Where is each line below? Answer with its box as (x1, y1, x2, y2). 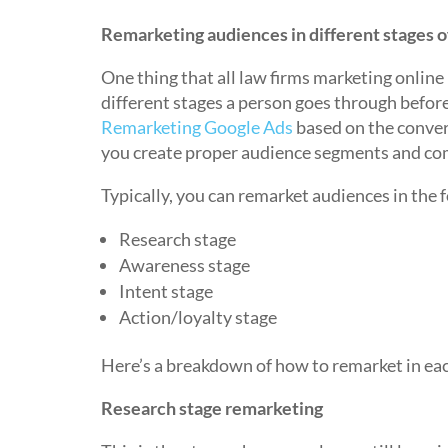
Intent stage (118, 280, 213, 302)
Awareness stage (118, 254, 250, 276)
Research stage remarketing (100, 397, 323, 419)
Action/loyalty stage (118, 306, 277, 328)
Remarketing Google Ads (100, 116, 293, 138)
